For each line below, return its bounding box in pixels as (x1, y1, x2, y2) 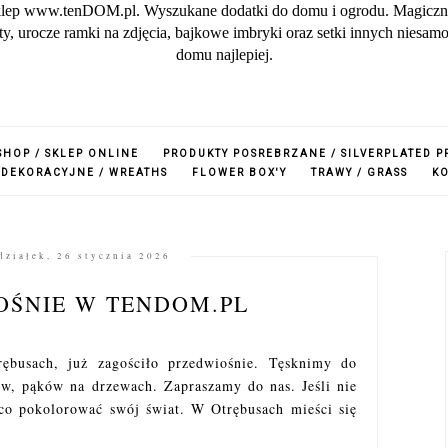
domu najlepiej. (175, 46, 273, 63)
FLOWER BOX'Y (192, 167, 287, 178)
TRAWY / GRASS (311, 167, 408, 178)
